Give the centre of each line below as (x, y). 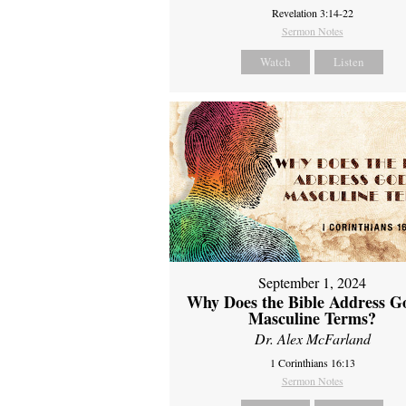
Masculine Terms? (313, 319)
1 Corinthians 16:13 (312, 363)
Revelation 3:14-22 (312, 12)
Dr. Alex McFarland (312, 339)
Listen (349, 61)
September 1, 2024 (313, 283)
